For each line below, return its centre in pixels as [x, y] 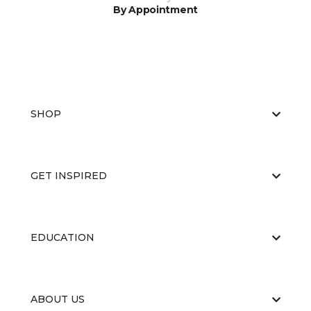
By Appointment [155, 10]
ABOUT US [58, 299]
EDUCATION [62, 237]
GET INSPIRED [69, 176]
